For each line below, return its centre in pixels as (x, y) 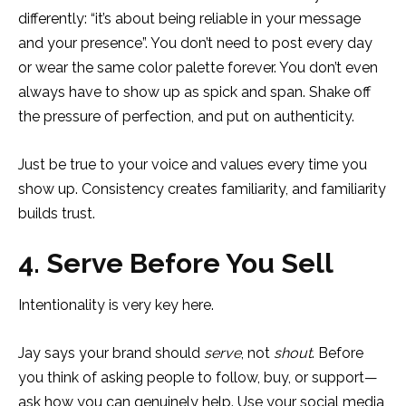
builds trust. (58, 213)
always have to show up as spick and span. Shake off (194, 92)
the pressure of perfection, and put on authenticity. (188, 116)
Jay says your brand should (111, 353)
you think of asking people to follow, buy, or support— (198, 377)
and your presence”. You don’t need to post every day (195, 43)
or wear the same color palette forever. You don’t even (198, 67)
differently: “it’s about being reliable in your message (189, 18)
